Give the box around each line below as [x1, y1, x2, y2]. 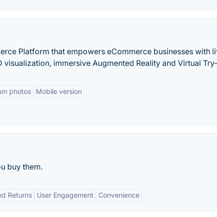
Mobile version [36, 87, 82, 95]
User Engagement [37, 191, 93, 199]
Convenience [98, 191, 139, 199]
